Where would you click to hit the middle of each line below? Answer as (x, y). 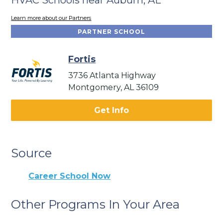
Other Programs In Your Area (96, 205)
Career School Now (70, 176)
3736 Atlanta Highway (112, 76)
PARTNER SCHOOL (111, 32)
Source (32, 153)
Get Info (111, 111)
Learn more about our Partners (51, 18)
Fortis (82, 59)
